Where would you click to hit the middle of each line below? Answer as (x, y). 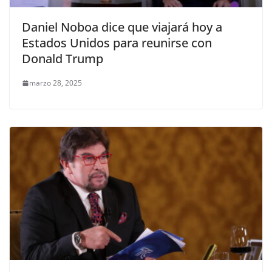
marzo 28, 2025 (56, 83)
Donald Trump (63, 59)
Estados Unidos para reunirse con (117, 43)
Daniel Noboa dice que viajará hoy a (122, 27)
